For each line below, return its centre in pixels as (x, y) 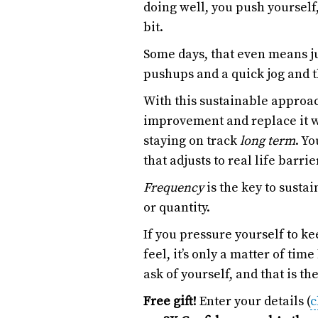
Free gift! (171, 301)
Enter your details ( (255, 301)
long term (268, 141)
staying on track (192, 141)
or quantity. (177, 208)
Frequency (174, 188)
